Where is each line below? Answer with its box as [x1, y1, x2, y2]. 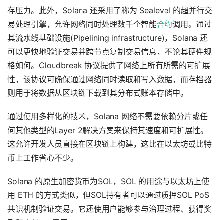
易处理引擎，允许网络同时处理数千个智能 [7, 19, 157, 29]
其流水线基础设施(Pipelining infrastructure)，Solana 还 [7, 33, 208, 43]
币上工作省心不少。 [7, 153, 78, 163]
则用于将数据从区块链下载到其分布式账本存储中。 [7, 88, 188, 98]
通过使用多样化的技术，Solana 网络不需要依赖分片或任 [7, 111, 208, 121]
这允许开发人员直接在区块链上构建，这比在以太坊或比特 [7, 139, 212, 149]
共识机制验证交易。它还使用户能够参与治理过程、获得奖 [7, 204, 212, 214]
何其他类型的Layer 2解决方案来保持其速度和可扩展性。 [7, 125, 208, 135]
